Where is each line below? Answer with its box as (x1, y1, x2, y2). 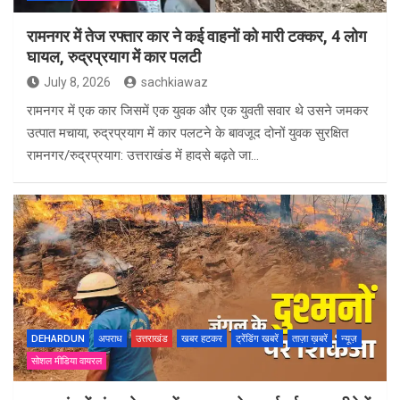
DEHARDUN (31, 333, 85, 346)
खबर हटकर (181, 333, 222, 346)
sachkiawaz (141, 75, 208, 90)
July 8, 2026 (44, 75, 111, 90)
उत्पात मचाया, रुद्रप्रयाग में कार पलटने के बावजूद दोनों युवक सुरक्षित (27, 125, 348, 142)
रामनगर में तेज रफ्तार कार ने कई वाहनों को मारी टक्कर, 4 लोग (27, 27, 366, 46)
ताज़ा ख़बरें (292, 333, 328, 346)
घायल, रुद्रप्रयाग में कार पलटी (27, 47, 201, 67)
